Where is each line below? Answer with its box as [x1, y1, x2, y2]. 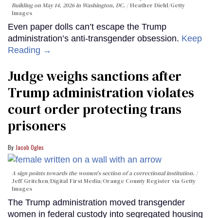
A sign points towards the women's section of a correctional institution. [12, 169, 195, 178]
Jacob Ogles [16, 143, 44, 151]
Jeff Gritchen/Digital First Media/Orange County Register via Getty [12, 177, 196, 185]
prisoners [8, 116, 66, 135]
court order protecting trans [8, 99, 182, 118]
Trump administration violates [8, 83, 194, 102]
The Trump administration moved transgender [8, 198, 185, 208]
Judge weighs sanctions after [8, 66, 182, 85]
